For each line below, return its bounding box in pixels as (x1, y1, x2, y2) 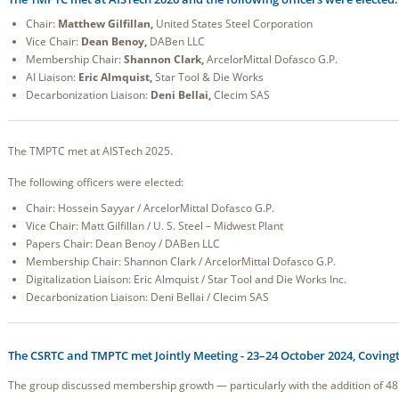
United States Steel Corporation (153, 16, 313, 31)
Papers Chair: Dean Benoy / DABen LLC (26, 236, 220, 251)
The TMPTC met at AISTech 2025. (8, 143, 173, 159)
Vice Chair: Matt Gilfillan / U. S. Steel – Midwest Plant (26, 218, 283, 233)
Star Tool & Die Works (152, 69, 264, 85)
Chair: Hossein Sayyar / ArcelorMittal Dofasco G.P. (26, 200, 274, 216)
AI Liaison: (26, 69, 78, 85)
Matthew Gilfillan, (58, 16, 153, 31)
